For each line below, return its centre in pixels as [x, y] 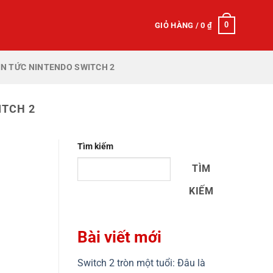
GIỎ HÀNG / [178, 25]
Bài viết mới [119, 237]
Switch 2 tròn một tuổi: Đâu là [141, 263]
